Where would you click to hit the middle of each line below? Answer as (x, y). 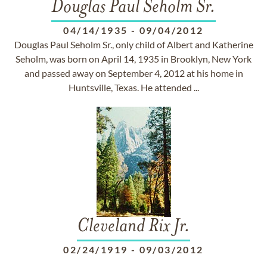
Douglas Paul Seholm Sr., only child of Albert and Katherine (133, 44)
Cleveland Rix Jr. (133, 227)
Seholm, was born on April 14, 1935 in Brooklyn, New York (133, 59)
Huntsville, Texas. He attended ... (133, 87)
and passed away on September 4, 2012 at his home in (133, 73)
